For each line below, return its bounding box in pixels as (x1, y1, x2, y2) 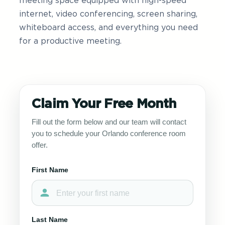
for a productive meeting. (19, 37, 122, 45)
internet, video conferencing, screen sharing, (19, 10, 197, 18)
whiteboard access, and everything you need (19, 24, 198, 32)
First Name (32, 166, 68, 174)
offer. (32, 141, 48, 149)
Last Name (32, 215, 68, 223)
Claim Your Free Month (32, 97, 177, 110)
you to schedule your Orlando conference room (32, 130, 186, 138)
